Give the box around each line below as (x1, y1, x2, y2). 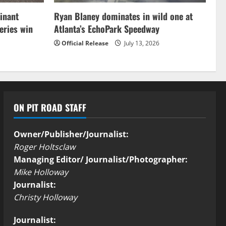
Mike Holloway (13, 166, 68, 178)
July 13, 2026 (123, 39, 159, 48)
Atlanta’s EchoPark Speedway (54, 22, 159, 36)
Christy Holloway (13, 192, 77, 203)
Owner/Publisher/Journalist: (13, 129, 129, 140)
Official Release (62, 39, 108, 48)
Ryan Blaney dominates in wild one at (54, 10, 193, 23)
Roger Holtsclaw (13, 141, 75, 153)
